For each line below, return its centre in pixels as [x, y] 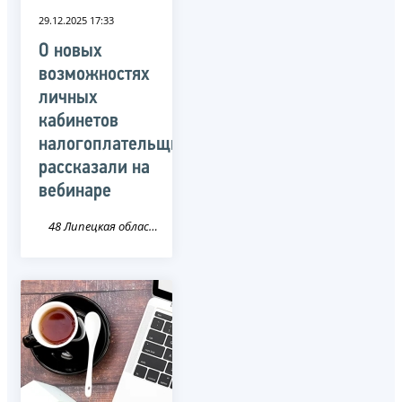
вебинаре [75, 191]
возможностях [94, 74]
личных [68, 98]
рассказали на [94, 168]
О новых [70, 51]
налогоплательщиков [123, 144]
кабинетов [79, 121]
